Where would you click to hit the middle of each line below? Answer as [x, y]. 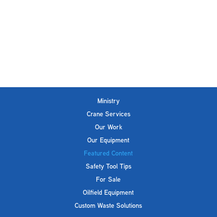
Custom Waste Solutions [108, 205]
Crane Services [108, 114]
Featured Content [108, 153]
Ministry [108, 101]
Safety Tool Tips [108, 166]
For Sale [108, 179]
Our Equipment [108, 140]
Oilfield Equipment [108, 192]
